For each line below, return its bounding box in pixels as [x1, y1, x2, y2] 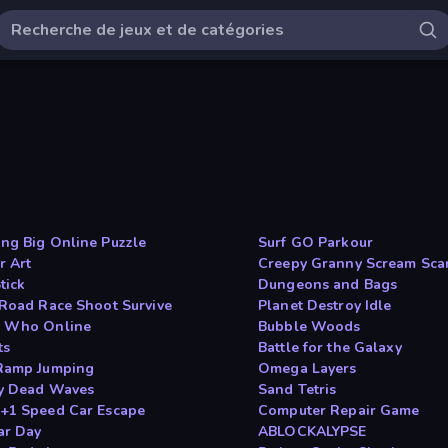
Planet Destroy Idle [258, 296, 392, 316]
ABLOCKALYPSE [258, 422, 367, 442]
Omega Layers [258, 359, 357, 379]
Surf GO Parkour [258, 233, 373, 253]
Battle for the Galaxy [258, 338, 402, 358]
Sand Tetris [258, 380, 337, 400]
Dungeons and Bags [258, 275, 398, 295]
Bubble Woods [258, 317, 361, 337]
